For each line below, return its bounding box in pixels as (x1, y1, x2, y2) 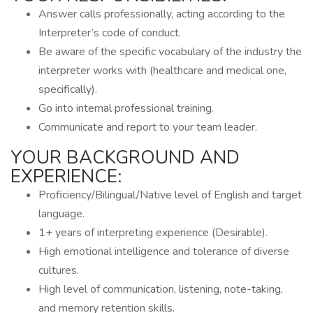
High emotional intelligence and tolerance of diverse (38, 244, 289, 259)
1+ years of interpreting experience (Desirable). (38, 225, 268, 240)
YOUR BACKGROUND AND (10, 145, 240, 170)
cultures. (38, 263, 79, 278)
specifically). (38, 82, 97, 97)
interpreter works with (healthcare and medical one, (38, 63, 286, 78)
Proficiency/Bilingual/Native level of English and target (38, 187, 302, 203)
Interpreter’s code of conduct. (38, 25, 181, 41)
